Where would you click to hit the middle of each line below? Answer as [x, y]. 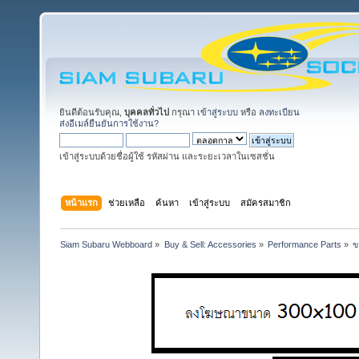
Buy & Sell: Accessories [210, 244]
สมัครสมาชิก [266, 202]
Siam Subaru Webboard [107, 244]
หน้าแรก [82, 202]
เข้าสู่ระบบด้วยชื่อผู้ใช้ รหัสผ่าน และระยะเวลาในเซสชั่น [167, 156]
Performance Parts [304, 244]
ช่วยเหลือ [127, 202]
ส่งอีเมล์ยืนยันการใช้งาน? [109, 123]
